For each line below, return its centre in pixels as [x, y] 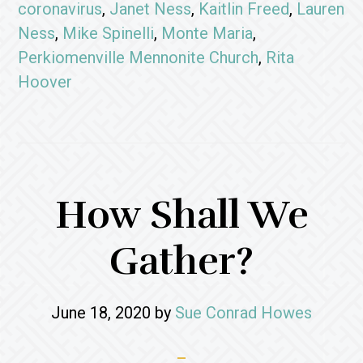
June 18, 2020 [101, 313]
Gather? [181, 261]
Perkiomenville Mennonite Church [139, 58]
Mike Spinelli [109, 33]
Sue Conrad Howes [243, 313]
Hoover [45, 82]
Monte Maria [207, 33]
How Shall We [181, 215]
